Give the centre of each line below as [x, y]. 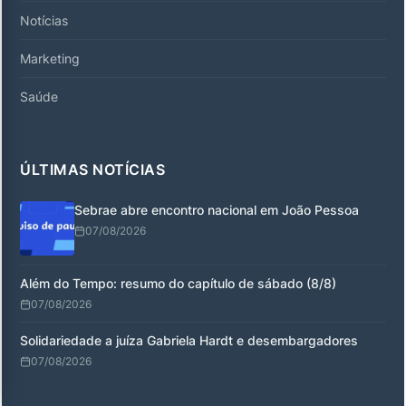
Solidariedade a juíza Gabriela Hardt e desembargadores [189, 340]
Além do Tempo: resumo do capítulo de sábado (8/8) [178, 283]
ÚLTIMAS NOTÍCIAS [92, 169]
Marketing [50, 58]
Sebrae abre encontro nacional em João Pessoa [217, 209]
